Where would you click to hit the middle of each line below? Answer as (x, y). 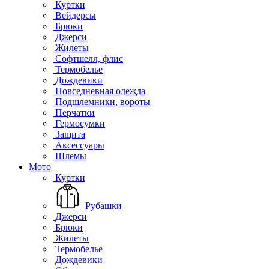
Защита (69, 134)
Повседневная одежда (99, 91)
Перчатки (74, 112)
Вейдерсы (74, 15)
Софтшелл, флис (88, 58)
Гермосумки (79, 123)
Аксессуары (79, 145)
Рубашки (102, 205)
